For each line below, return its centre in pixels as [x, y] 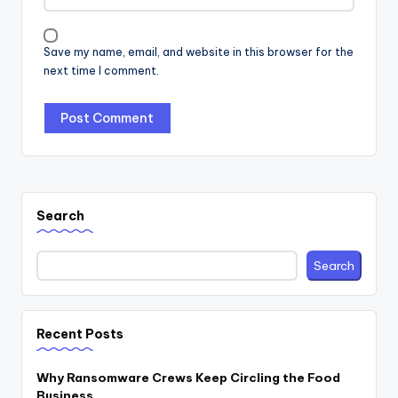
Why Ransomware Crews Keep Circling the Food [188, 378]
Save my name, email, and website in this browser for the [199, 52]
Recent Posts [80, 334]
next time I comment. [101, 71]
